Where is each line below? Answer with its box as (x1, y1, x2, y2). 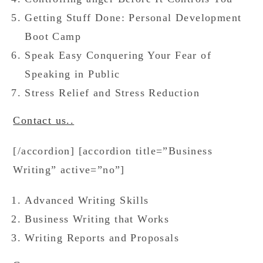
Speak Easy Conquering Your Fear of (25, 49, 212, 61)
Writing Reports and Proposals (25, 232, 180, 244)
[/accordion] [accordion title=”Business (13, 145, 213, 157)
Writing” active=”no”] (13, 164, 125, 176)
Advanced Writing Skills (25, 194, 149, 206)
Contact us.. (13, 114, 75, 126)
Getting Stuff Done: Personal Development (25, 12, 242, 23)
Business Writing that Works (25, 213, 170, 225)
